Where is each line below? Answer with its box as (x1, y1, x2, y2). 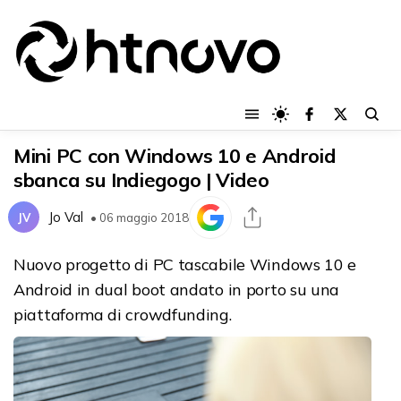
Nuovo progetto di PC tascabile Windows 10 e (13, 253, 357, 275)
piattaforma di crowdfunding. (13, 303, 232, 325)
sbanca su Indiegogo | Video (13, 166, 269, 192)
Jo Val (48, 209, 83, 226)
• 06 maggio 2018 (90, 209, 189, 225)
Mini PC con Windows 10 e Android (13, 142, 337, 168)
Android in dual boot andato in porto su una (13, 278, 340, 300)
